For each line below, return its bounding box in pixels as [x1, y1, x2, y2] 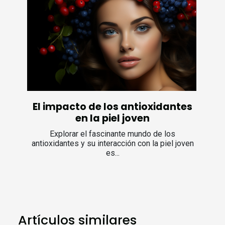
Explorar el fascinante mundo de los [50, 129, 175, 139]
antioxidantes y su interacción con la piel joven [31, 138, 194, 148]
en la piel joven [75, 111, 150, 125]
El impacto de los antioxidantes [33, 99, 192, 114]
